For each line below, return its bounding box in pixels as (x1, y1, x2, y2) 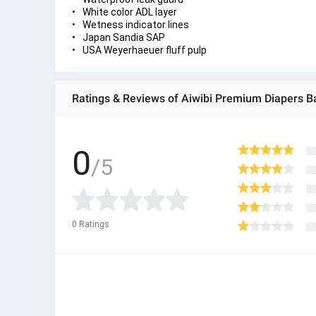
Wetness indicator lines (83, 19, 189, 31)
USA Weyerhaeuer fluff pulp (83, 44, 207, 56)
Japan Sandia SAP (83, 32, 165, 44)
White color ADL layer (83, 6, 177, 18)
